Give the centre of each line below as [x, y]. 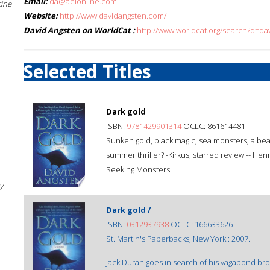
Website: [41, 16]
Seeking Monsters [138, 169]
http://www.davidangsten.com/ [113, 16]
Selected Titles [87, 71]
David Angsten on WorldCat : [79, 30]
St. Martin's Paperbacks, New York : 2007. [178, 239]
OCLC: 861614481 [213, 126]
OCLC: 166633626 [201, 224]
